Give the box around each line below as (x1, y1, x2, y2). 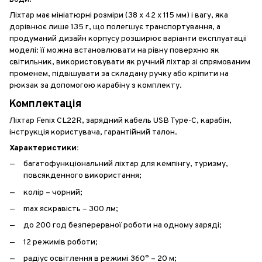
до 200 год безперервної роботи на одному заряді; (23, 220, 222, 231)
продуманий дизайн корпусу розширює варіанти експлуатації (9, 33, 247, 44)
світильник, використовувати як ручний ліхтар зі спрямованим (9, 57, 250, 67)
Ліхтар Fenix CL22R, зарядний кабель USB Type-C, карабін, (9, 116, 232, 126)
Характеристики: (9, 143, 78, 154)
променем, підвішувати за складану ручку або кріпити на (9, 68, 229, 79)
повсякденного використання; (23, 171, 142, 181)
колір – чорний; (23, 187, 82, 198)
